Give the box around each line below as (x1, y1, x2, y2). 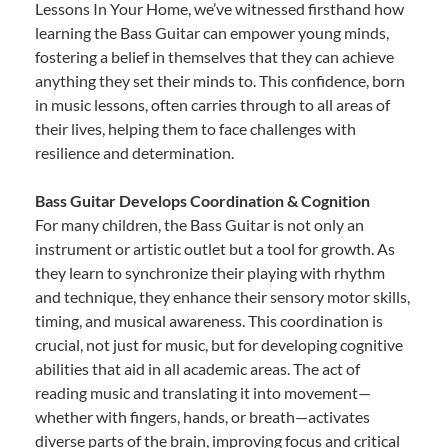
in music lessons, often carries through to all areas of (35, 94, 390, 114)
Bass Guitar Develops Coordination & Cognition (35, 190, 370, 210)
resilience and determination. (35, 142, 234, 162)
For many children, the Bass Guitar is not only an (35, 214, 364, 234)
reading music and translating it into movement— (35, 382, 371, 402)
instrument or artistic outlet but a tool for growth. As (35, 238, 395, 258)
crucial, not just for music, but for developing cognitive (35, 334, 403, 354)
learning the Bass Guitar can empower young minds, (35, 22, 389, 42)
